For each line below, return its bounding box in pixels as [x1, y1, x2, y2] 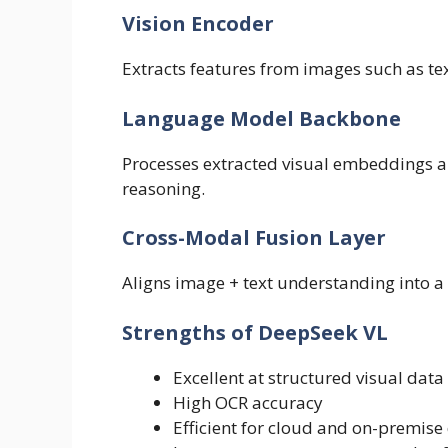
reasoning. [122, 176, 205, 200]
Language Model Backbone [122, 104, 401, 132]
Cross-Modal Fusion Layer [122, 224, 386, 252]
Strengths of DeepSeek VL [122, 318, 388, 346]
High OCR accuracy [173, 390, 323, 414]
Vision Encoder [122, 10, 274, 38]
